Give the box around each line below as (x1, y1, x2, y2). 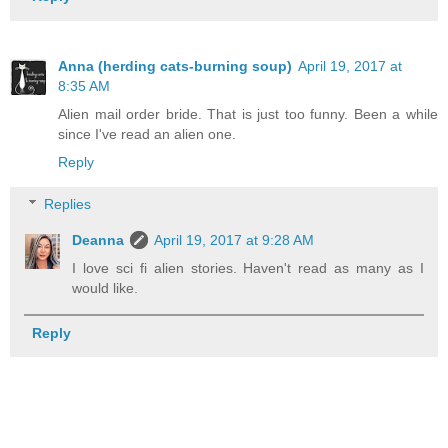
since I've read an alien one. (58, 126, 236, 143)
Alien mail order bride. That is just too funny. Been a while (58, 106, 438, 123)
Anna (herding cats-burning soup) (58, 58, 292, 75)
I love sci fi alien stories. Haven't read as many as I (72, 259, 424, 276)
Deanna (72, 231, 125, 248)
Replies (44, 195, 92, 212)
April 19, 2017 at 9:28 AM (154, 231, 315, 248)
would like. (72, 279, 139, 296)
